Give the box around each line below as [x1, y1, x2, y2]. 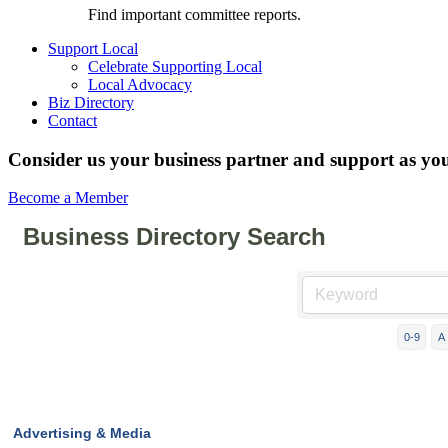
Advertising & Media [13, 425, 151, 442]
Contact [48, 112, 97, 129]
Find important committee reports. [88, 6, 301, 23]
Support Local [48, 40, 138, 57]
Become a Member [8, 189, 128, 207]
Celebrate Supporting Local [88, 58, 262, 75]
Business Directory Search [23, 223, 326, 251]
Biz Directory [48, 94, 134, 111]
